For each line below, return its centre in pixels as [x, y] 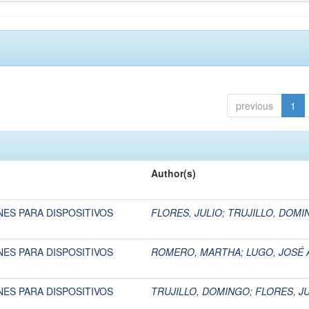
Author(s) [173, 173]
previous [255, 106]
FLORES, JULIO [187, 212]
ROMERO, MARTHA [196, 252]
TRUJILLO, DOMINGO [200, 291]
